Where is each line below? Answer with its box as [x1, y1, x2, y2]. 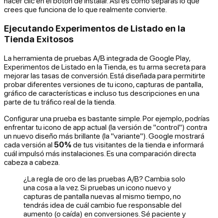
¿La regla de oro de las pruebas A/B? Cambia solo [23, 174, 185, 183]
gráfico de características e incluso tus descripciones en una [4, 88, 200, 97]
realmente [99, 5, 133, 14]
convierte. [133, 5, 167, 14]
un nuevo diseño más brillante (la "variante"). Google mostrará [4, 131, 204, 140]
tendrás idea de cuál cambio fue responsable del [23, 200, 182, 209]
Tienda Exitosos [4, 33, 73, 44]
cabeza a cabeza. [4, 157, 60, 166]
